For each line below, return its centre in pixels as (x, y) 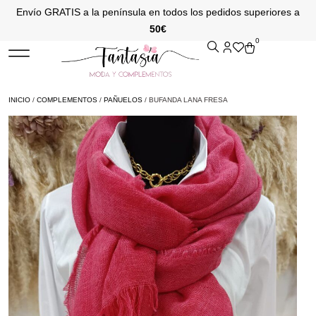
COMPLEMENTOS (67, 99)
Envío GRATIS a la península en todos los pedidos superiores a (158, 12)
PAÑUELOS (123, 99)
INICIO (19, 99)
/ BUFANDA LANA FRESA (185, 99)
